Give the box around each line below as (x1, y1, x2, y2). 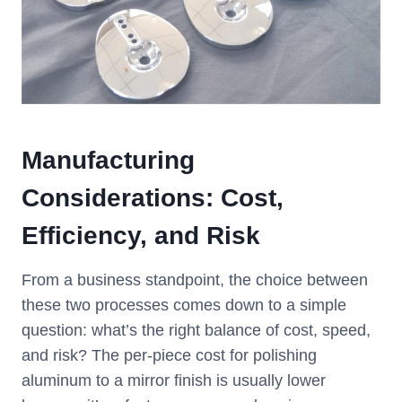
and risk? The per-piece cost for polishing (22, 346, 317, 365)
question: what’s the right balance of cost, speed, (22, 321, 371, 340)
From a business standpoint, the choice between (22, 271, 368, 290)
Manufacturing (22, 146, 195, 175)
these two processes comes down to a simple (22, 296, 346, 315)
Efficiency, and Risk (22, 222, 260, 250)
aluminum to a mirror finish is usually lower (22, 371, 326, 390)
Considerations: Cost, (22, 184, 284, 213)
